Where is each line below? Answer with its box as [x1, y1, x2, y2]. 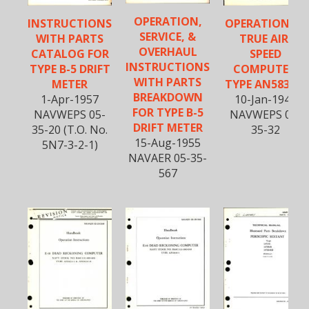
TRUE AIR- [239, 30, 292, 46]
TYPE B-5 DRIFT [29, 61, 110, 77]
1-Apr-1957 [41, 91, 99, 107]
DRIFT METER [132, 119, 203, 135]
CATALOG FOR [30, 46, 109, 61]
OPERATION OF [224, 15, 307, 31]
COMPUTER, [232, 61, 299, 77]
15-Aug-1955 [134, 134, 201, 150]
